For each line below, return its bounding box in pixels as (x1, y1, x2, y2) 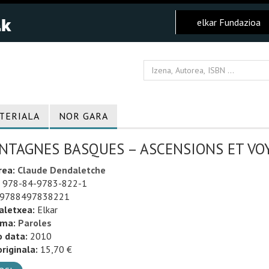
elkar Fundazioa (197, 16, 261, 28)
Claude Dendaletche (17, 164, 106, 176)
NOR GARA (59, 110, 108, 122)
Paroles (17, 217, 52, 229)
